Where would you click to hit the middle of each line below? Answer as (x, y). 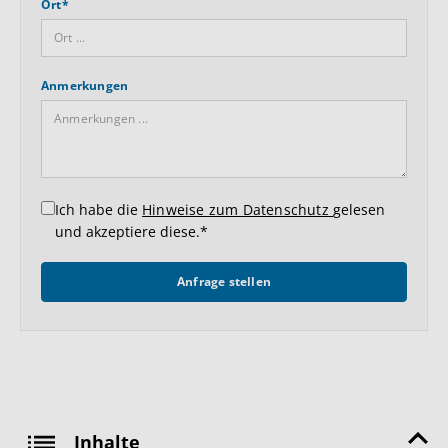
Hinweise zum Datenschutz (237, 209)
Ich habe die (98, 209)
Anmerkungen (85, 85)
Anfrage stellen (224, 281)
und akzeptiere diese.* (131, 231)
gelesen (359, 209)
